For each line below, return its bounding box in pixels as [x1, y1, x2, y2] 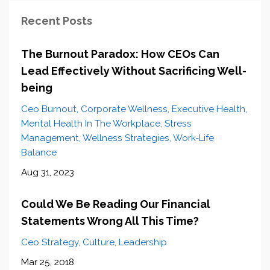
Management [21, 132, 79, 143]
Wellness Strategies [83, 132, 169, 143]
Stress [165, 118, 192, 129]
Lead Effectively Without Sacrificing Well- [21, 64, 246, 77]
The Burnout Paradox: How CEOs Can [21, 47, 219, 60]
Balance [21, 146, 57, 158]
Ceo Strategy [21, 236, 78, 248]
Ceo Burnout [21, 103, 77, 115]
